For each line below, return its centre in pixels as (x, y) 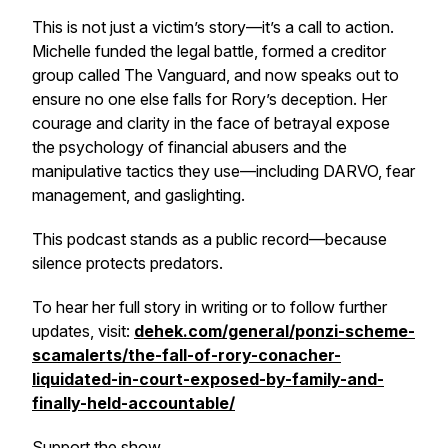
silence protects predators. (127, 263)
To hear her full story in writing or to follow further (209, 307)
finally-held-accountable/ (133, 403)
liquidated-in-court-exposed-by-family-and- (208, 379)
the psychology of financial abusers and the (189, 147)
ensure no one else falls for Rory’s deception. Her (209, 99)
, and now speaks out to (312, 75)
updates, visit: (83, 331)
